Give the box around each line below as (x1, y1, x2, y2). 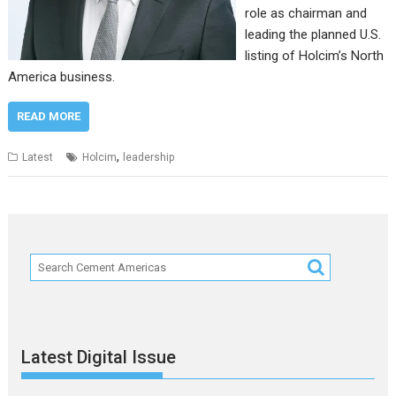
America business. (8, 68, 116, 85)
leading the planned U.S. (244, 26, 381, 42)
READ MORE (17, 109, 81, 123)
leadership (123, 150, 175, 164)
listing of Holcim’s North (244, 47, 384, 64)
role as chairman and (244, 4, 367, 21)
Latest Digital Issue (21, 346, 177, 369)
